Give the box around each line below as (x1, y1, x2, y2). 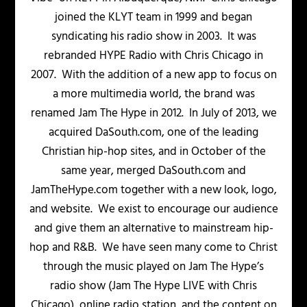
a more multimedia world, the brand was (52, 85, 255, 104)
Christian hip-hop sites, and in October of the (41, 143, 266, 162)
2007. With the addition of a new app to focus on (30, 66, 277, 85)
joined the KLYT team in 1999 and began (55, 8, 252, 27)
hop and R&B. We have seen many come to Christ (29, 238, 278, 258)
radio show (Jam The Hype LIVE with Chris (50, 277, 257, 296)
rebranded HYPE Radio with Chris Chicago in (44, 47, 263, 66)
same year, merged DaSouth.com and (61, 162, 246, 181)
